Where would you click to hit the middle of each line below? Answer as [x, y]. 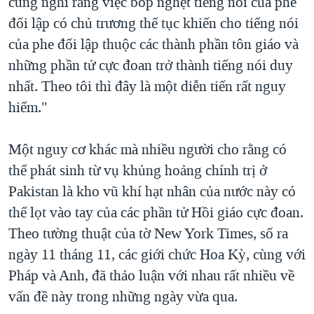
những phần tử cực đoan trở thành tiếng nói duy [151, 65]
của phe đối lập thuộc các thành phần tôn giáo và [153, 44]
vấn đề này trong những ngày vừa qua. [123, 296]
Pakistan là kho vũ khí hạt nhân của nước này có [152, 191]
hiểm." [28, 107]
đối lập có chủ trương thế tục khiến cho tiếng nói [153, 23]
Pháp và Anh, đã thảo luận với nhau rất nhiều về [151, 275]
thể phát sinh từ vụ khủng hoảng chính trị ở [138, 170]
